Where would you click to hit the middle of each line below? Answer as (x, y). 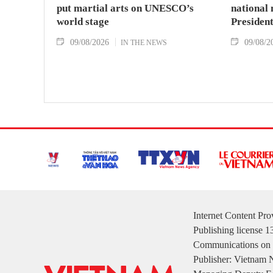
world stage (83, 21)
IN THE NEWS (144, 42)
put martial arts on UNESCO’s (125, 8)
